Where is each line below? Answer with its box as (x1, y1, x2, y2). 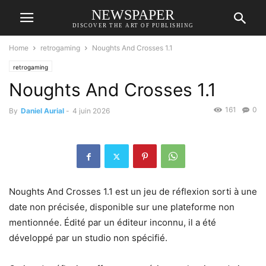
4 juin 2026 (72, 106, 110, 115)
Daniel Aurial (21, 106, 64, 115)
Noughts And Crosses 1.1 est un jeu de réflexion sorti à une (9, 186, 257, 198)
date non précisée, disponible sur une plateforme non (9, 201, 235, 213)
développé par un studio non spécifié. (9, 232, 167, 244)
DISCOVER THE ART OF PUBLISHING (72, 22, 194, 28)
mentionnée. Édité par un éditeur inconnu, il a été (9, 217, 216, 229)
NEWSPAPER (91, 7, 175, 23)
